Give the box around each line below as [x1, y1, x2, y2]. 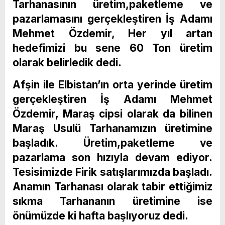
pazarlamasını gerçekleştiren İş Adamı [13, 12, 212, 25]
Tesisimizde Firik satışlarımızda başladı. [13, 165, 212, 178]
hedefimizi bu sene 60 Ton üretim [13, 41, 212, 54]
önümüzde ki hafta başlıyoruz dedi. [13, 209, 188, 222]
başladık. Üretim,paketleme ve [13, 136, 212, 149]
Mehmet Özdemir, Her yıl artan [13, 27, 212, 40]
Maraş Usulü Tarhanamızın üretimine [13, 122, 212, 135]
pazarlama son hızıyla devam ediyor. [13, 151, 212, 164]
